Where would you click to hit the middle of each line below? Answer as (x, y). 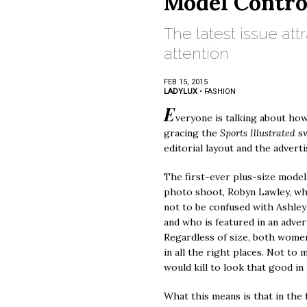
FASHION (220, 91)
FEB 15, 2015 (186, 82)
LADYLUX (181, 91)
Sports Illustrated (259, 133)
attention (196, 53)
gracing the (192, 133)
